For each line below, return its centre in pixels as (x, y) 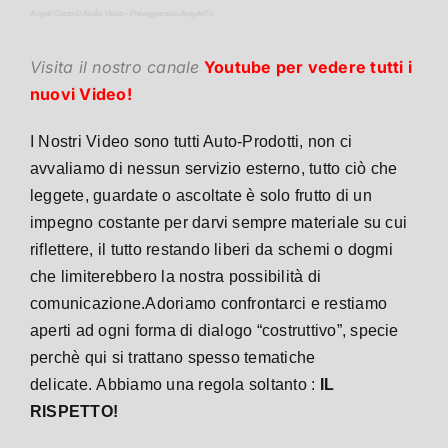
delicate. (63, 384)
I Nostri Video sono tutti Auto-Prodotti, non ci (191, 141)
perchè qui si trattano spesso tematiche (173, 357)
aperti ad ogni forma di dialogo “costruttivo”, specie (214, 330)
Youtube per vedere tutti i (308, 66)
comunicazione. (88, 303)
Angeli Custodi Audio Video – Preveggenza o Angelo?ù (122, 13)
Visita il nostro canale (115, 66)
